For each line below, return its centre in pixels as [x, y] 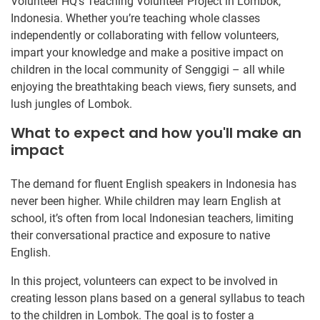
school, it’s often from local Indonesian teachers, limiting [152, 218]
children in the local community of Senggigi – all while [147, 69]
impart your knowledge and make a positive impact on [147, 52]
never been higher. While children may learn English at [146, 201]
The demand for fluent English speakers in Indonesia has [154, 184]
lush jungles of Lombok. [71, 104]
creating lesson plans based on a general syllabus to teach [158, 298]
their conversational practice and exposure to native [140, 235]
